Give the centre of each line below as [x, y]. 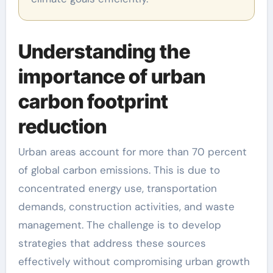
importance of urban [112, 76]
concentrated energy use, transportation [117, 189]
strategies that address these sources [112, 243]
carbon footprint [93, 101]
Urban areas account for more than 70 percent [132, 152]
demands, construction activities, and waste [126, 207]
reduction [62, 126]
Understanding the [104, 51]
